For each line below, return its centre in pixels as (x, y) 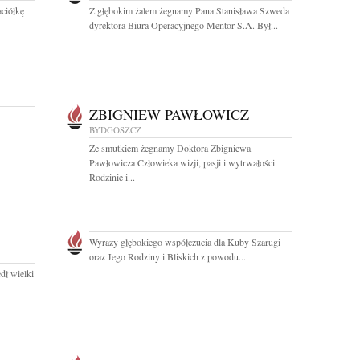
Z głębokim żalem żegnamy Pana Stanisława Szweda (189, 10)
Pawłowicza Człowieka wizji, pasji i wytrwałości (182, 162)
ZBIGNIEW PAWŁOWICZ (169, 114)
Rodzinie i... (112, 177)
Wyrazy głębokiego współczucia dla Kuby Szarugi (185, 242)
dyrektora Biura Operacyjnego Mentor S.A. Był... (184, 25)
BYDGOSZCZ (115, 130)
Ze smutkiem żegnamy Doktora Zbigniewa (170, 148)
